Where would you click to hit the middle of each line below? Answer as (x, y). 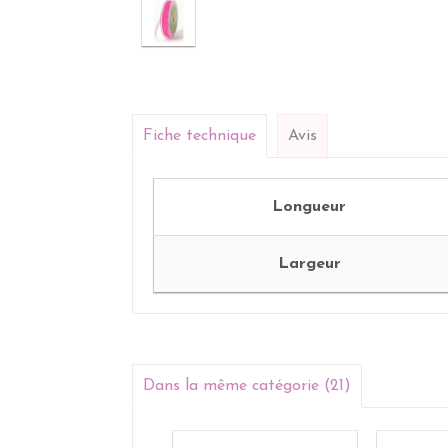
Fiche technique (199, 136)
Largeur (309, 264)
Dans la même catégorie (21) (247, 386)
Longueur (309, 207)
